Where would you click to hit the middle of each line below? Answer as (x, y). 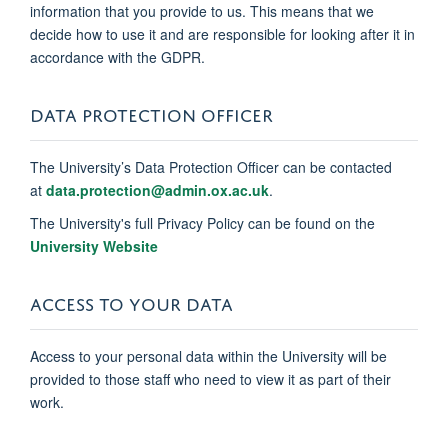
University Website (94, 245)
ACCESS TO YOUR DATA (131, 300)
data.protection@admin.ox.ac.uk (157, 189)
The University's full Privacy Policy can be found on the (202, 222)
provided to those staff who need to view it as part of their (210, 378)
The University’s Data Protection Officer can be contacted (211, 166)
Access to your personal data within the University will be (208, 355)
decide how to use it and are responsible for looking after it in (222, 33)
